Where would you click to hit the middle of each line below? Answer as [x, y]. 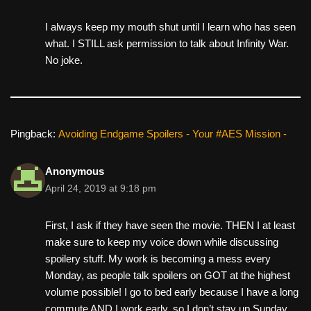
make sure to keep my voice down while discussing [162, 242]
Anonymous [75, 171]
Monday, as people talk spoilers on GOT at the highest [168, 275]
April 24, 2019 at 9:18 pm [101, 188]
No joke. [64, 60]
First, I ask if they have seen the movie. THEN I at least [170, 225]
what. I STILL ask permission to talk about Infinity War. [167, 43]
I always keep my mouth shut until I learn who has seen [170, 26]
